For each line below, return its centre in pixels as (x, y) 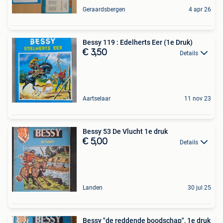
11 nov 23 (198, 98)
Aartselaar (97, 98)
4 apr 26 (200, 9)
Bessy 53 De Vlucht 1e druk (125, 131)
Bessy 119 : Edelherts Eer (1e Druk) (138, 42)
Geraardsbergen (104, 9)
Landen (93, 187)
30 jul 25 (199, 187)
